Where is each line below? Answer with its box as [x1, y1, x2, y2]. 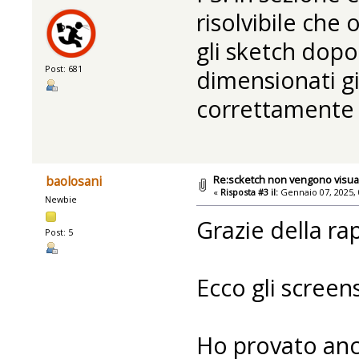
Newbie [45, 193, 78, 206]
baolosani [45, 173, 102, 191]
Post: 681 [45, 63, 83, 75]
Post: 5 [45, 225, 74, 238]
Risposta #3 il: [220, 185, 279, 198]
